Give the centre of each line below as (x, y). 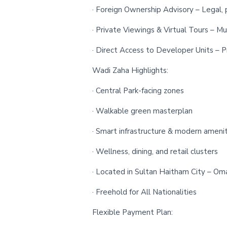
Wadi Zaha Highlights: (130, 70)
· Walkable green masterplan (142, 111)
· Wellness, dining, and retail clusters (155, 152)
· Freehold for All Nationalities (144, 192)
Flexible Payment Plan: (133, 212)
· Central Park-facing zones (138, 91)
